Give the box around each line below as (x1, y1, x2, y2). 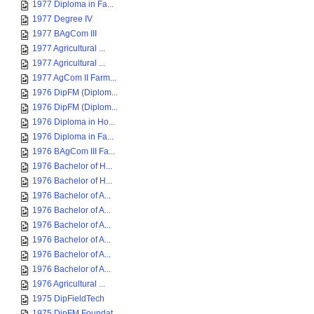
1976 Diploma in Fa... (32, 132, 114, 142)
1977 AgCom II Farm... (32, 73, 116, 83)
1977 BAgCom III (32, 29, 97, 39)
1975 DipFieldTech (32, 294, 104, 303)
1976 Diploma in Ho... (32, 117, 115, 127)
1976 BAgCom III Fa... (32, 146, 115, 156)
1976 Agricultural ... (32, 279, 105, 289)
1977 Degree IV (32, 14, 93, 24)
